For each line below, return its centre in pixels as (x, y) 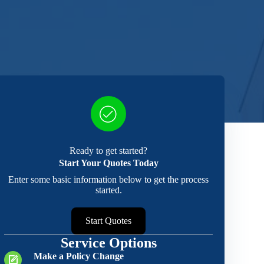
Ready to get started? (109, 151)
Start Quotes (109, 221)
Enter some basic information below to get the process (109, 179)
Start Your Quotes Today (108, 163)
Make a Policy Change (79, 256)
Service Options (108, 243)
